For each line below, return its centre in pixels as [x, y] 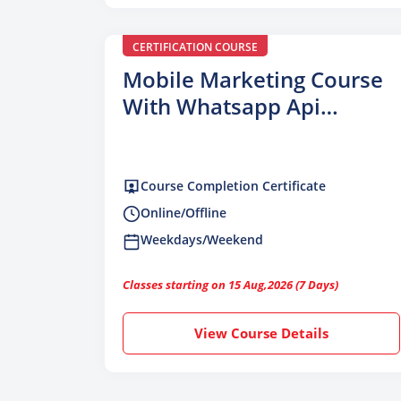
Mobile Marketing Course [253, 79]
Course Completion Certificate [233, 185]
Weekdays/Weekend [202, 240]
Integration [180, 132]
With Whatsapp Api [222, 106]
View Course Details [261, 333]
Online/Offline [183, 213]
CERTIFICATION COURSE [195, 47]
